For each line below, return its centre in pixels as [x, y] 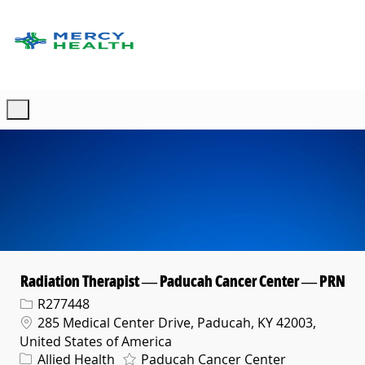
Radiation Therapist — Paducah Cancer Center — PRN [182, 281]
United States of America [96, 341]
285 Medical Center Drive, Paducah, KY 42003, [175, 323]
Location [42, 321]
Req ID [37, 302]
